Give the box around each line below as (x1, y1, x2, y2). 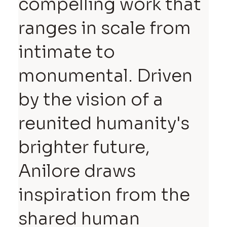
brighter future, (18, 136, 150, 158)
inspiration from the (18, 183, 191, 206)
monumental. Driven (18, 64, 193, 87)
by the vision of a (18, 88, 164, 110)
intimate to (18, 41, 116, 63)
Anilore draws (18, 160, 136, 182)
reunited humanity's (18, 112, 190, 134)
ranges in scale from (18, 17, 192, 39)
